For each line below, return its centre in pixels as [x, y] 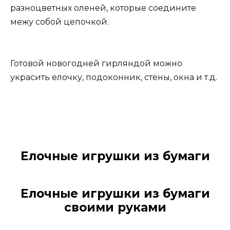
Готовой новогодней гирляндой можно [96, 63]
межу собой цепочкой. [60, 22]
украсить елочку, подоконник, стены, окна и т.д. [114, 77]
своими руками [115, 208]
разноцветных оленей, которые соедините [103, 8]
